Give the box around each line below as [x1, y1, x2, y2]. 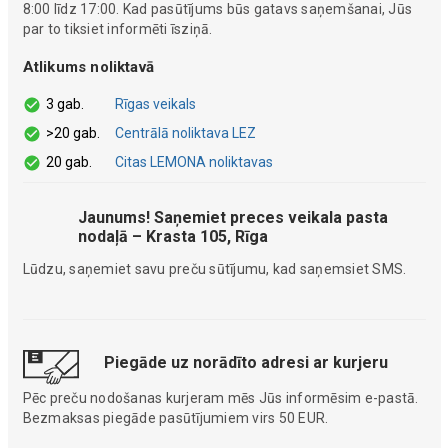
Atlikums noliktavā [22, 58, 155, 77]
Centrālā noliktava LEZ [114, 125, 256, 142]
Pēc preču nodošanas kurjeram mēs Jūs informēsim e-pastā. [22, 389, 419, 406]
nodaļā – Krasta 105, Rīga [78, 227, 269, 247]
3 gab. [45, 96, 84, 113]
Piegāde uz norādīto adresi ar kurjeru [103, 353, 388, 373]
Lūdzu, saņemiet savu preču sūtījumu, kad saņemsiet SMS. [22, 261, 407, 278]
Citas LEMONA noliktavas [114, 154, 273, 171]
